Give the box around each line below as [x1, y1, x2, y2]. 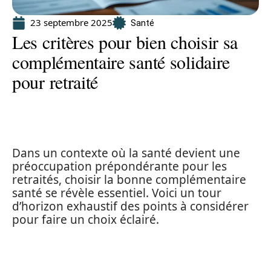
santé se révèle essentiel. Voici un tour [12, 185, 221, 201]
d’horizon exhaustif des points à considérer [12, 198, 249, 214]
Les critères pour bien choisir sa [12, 30, 238, 54]
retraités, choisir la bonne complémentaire [12, 172, 246, 188]
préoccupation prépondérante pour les [12, 158, 227, 174]
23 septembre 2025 [30, 16, 113, 28]
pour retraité [12, 70, 99, 94]
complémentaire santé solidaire [12, 50, 230, 74]
